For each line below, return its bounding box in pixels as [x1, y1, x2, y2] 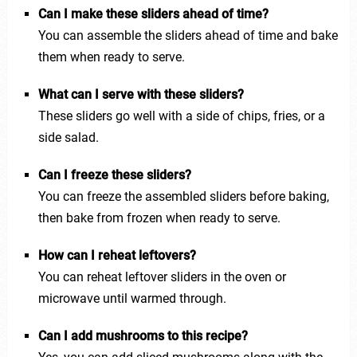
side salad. [37, 129, 99, 145]
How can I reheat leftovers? [37, 247, 196, 263]
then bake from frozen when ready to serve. [37, 210, 280, 226]
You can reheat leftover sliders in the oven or [37, 269, 286, 284]
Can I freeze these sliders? [37, 167, 191, 182]
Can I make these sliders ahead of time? [37, 6, 269, 22]
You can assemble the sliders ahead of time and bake [37, 27, 338, 43]
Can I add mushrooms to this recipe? [37, 328, 248, 343]
